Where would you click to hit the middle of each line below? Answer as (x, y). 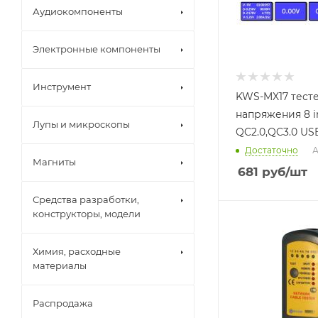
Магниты (54, 162)
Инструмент (62, 87)
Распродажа (63, 303)
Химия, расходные (77, 251)
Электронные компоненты (97, 49)
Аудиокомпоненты (78, 11)
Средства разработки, (86, 199)
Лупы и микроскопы (81, 124)
